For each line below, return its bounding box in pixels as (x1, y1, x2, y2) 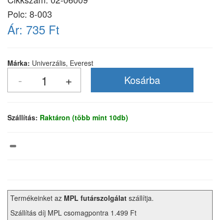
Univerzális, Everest (32, 58, 93, 68)
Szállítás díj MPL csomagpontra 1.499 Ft (10, 208, 137, 218)
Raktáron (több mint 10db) (40, 112, 128, 122)
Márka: (7, 58, 32, 68)
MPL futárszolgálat (64, 193, 127, 203)
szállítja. (127, 193, 154, 203)
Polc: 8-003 (7, 7, 52, 20)
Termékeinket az (10, 193, 64, 203)
